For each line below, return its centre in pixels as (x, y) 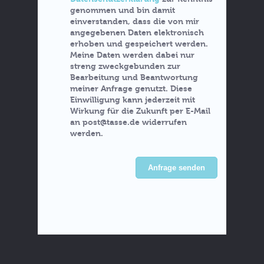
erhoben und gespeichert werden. (139, 44)
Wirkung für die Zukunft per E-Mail (140, 111)
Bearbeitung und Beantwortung (134, 77)
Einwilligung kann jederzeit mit (133, 100)
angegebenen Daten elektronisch (137, 33)
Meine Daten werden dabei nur (132, 55)
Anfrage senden (176, 168)
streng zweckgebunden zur (125, 66)
